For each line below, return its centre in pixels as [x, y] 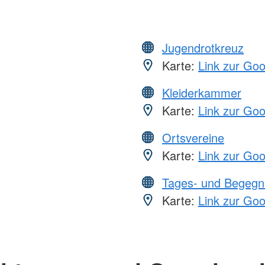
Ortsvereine [193, 137]
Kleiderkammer [202, 92]
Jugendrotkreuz [203, 47]
